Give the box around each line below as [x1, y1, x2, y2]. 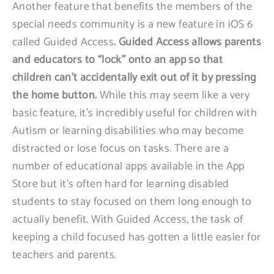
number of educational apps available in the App [12, 157, 245, 176]
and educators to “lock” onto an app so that [12, 51, 223, 69]
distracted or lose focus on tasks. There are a [12, 139, 229, 158]
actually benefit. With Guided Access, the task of [12, 210, 243, 229]
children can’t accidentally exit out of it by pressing [12, 68, 256, 87]
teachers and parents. [12, 246, 117, 264]
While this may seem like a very [97, 86, 250, 105]
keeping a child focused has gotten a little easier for [12, 228, 261, 246]
